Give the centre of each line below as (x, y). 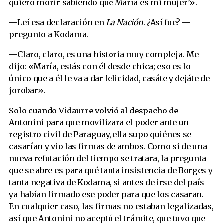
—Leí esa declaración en (57, 23)
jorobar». (27, 90)
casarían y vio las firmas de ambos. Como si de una (108, 146)
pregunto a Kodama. (49, 35)
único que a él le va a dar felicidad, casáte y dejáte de (109, 78)
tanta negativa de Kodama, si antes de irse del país (107, 182)
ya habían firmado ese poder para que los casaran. (106, 194)
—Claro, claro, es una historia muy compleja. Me (104, 55)
